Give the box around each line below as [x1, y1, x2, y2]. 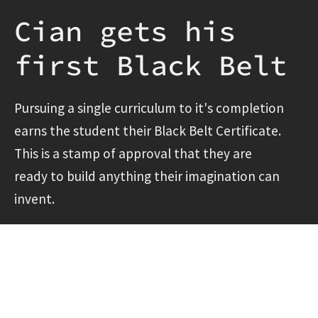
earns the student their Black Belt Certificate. [14, 121, 281, 139]
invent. [14, 190, 55, 207]
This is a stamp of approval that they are [14, 144, 252, 162]
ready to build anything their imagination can [14, 167, 280, 185]
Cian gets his [14, 13, 236, 49]
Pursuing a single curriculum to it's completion [14, 99, 284, 116]
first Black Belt [14, 47, 287, 83]
